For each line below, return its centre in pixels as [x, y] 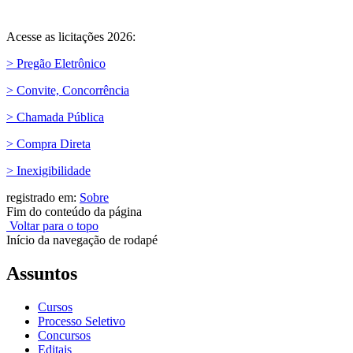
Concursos [64, 335]
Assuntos [42, 273]
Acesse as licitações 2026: [71, 36]
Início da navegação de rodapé [82, 240]
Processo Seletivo [82, 321]
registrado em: [43, 197]
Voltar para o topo [52, 225]
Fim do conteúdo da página [74, 211]
